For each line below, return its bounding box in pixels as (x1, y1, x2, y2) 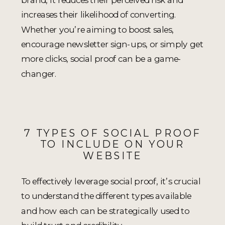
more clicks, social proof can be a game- (21, 53, 182, 64)
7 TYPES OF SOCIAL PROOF (24, 126, 201, 140)
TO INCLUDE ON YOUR (40, 138, 185, 151)
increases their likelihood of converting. (21, 9, 177, 20)
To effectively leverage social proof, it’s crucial (21, 175, 200, 186)
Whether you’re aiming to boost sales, (21, 24, 174, 35)
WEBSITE (83, 149, 142, 162)
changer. (21, 68, 57, 79)
